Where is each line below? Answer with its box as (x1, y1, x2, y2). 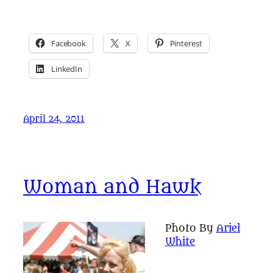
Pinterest (169, 38, 202, 49)
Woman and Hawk (23, 176, 201, 198)
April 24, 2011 (23, 114, 85, 125)
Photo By (165, 221, 216, 235)
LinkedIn (51, 63, 83, 75)
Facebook (51, 38, 87, 49)
